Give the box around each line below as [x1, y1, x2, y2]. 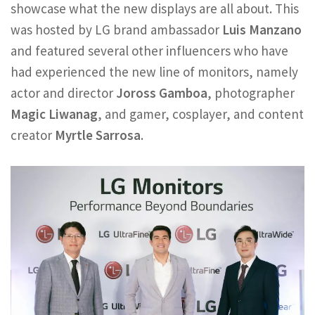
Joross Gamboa [116, 84, 207, 102]
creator [11, 127, 55, 144]
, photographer [207, 84, 295, 102]
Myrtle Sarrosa [55, 127, 141, 144]
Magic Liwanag [11, 105, 98, 123]
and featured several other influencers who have [11, 42, 288, 60]
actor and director [11, 84, 116, 102]
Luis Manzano [222, 21, 302, 39]
